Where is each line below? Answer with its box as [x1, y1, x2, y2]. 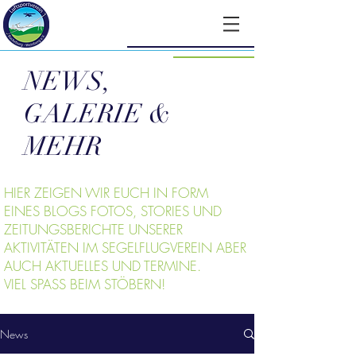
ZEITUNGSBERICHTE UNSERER [4, 220, 183, 238]
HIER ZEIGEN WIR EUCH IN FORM [4, 184, 208, 202]
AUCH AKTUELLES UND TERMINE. [4, 257, 201, 275]
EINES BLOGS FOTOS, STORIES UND [4, 202, 222, 220]
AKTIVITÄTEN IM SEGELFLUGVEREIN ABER [4, 238, 246, 257]
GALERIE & [24, 98, 171, 130]
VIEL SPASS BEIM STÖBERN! [4, 275, 165, 293]
